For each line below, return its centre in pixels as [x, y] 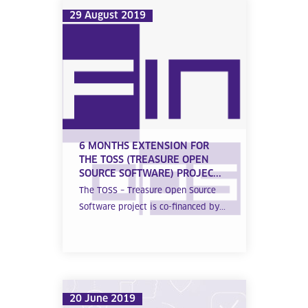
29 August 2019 [107, 16]
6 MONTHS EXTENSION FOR [144, 147]
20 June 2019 [102, 299]
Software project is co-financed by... [152, 208]
